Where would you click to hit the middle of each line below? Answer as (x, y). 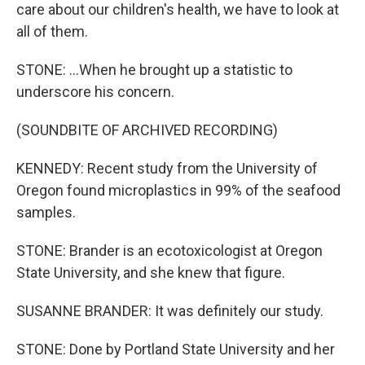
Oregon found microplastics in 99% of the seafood (178, 190)
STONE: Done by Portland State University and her (176, 349)
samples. (46, 212)
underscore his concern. (95, 92)
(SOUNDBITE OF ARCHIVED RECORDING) (147, 130)
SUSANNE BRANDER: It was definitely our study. (170, 311)
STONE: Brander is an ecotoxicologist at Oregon (169, 251)
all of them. (52, 31)
